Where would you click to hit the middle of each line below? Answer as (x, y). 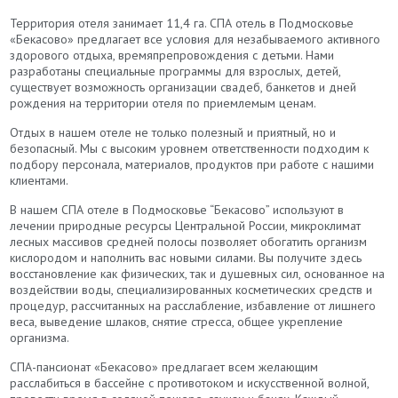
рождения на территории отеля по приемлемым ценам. (163, 103)
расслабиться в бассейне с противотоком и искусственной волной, (190, 382)
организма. (40, 337)
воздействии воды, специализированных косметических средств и (191, 289)
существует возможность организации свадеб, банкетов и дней (183, 87)
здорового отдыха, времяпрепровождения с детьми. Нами (172, 55)
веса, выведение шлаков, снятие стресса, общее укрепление (177, 321)
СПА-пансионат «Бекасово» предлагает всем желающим (164, 366)
